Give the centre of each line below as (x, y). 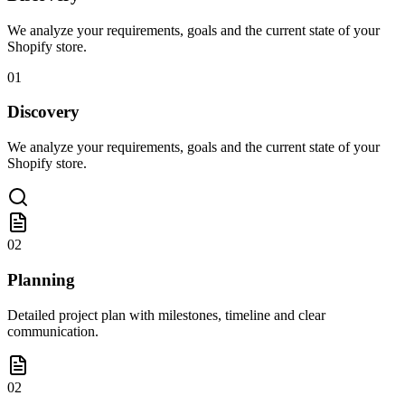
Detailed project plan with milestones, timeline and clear (166, 315)
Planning (41, 279)
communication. (53, 331)
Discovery (43, 112)
